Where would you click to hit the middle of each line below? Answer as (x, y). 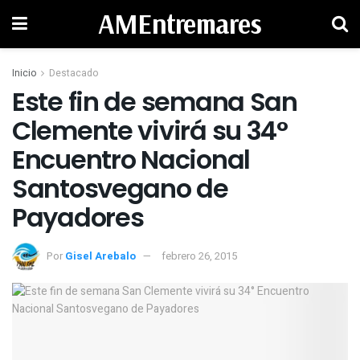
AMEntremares (180, 24)
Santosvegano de (120, 188)
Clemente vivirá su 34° (150, 131)
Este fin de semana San (155, 102)
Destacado (74, 73)
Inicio (24, 73)
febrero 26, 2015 (199, 256)
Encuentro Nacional (131, 160)
